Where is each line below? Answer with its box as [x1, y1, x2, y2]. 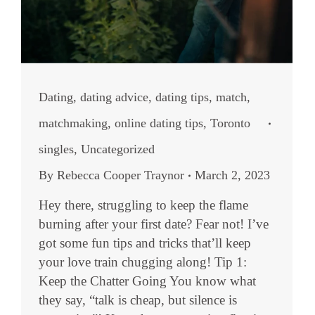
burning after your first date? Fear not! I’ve [39, 217, 269, 231]
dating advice [80, 90, 148, 104]
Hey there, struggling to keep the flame [39, 198, 248, 212]
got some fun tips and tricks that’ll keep [39, 236, 251, 250]
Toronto [210, 116, 250, 130]
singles [39, 142, 74, 156]
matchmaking [39, 116, 108, 130]
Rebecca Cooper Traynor [57, 168, 184, 182]
